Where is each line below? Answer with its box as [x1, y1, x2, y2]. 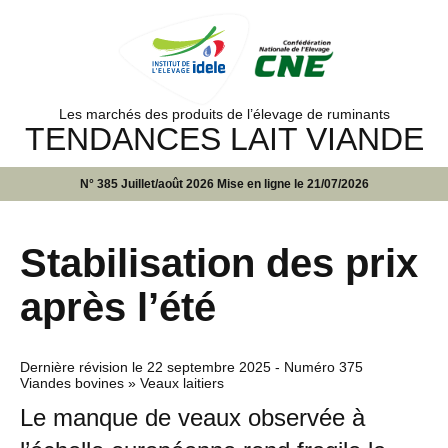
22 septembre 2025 [147, 358, 271, 375]
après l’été [20, 284, 216, 329]
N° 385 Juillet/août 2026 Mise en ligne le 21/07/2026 [79, 176, 369, 191]
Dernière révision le [20, 358, 147, 375]
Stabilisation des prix [20, 240, 418, 285]
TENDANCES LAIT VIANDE [24, 120, 424, 157]
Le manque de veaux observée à [20, 403, 365, 431]
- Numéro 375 [271, 358, 363, 375]
